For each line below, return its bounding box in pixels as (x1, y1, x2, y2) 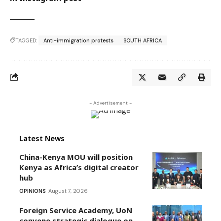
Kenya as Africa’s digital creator (19, 162, 139, 172)
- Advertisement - (89, 99, 132, 106)
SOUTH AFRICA (123, 37, 162, 44)
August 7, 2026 (48, 187, 88, 194)
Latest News (19, 133, 65, 143)
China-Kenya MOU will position (19, 151, 133, 162)
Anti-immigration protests (43, 37, 113, 44)
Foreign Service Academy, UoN (19, 205, 132, 215)
